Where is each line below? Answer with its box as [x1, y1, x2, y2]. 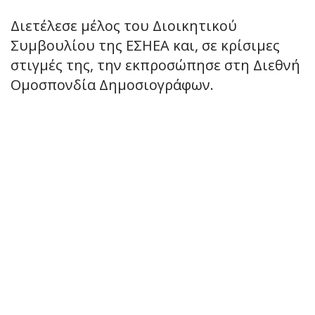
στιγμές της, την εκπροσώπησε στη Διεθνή [11, 55, 300, 75]
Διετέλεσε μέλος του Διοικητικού [11, 15, 237, 35]
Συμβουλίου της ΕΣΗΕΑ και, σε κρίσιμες [11, 35, 280, 55]
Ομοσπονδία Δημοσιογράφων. [11, 75, 214, 94]
